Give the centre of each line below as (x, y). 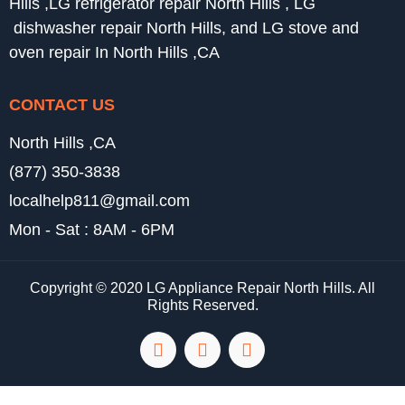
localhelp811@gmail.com (99, 200)
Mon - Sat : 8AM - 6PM (92, 229)
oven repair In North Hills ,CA (114, 53)
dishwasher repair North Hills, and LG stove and (184, 28)
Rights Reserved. (202, 305)
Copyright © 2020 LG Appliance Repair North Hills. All (202, 287)
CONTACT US (62, 104)
